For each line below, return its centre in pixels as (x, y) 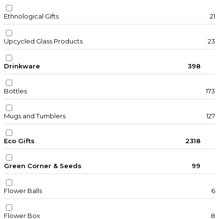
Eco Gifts (19, 141)
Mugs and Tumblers (35, 116)
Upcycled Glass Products (43, 41)
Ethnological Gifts (31, 16)
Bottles (15, 91)
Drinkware (22, 66)
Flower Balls (23, 191)
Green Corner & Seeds (43, 166)
